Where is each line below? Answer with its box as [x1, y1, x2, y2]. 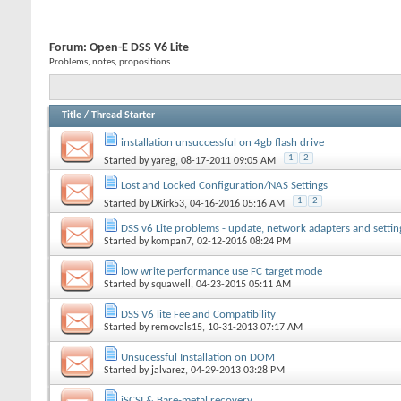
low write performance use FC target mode [121, 265, 322, 277]
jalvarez [151, 364, 185, 376]
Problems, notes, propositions [49, 57, 170, 67]
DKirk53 [151, 198, 184, 209]
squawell [151, 278, 191, 290]
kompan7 [151, 235, 192, 247]
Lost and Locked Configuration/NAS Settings [121, 179, 328, 192]
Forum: [49, 41, 90, 55]
